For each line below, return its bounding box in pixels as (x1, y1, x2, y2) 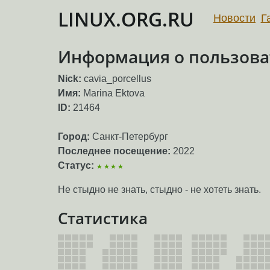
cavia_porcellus (84, 74, 151, 84)
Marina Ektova (83, 88, 145, 99)
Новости (213, 11, 256, 24)
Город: (58, 131, 90, 142)
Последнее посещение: (58, 146, 171, 157)
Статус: (58, 160, 94, 171)
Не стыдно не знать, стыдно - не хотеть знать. (58, 184, 261, 195)
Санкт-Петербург (90, 131, 168, 142)
